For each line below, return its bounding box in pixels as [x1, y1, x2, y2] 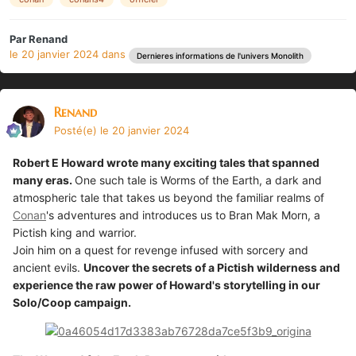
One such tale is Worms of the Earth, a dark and [75, 172, 322, 187]
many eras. [13, 172, 72, 187]
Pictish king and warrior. [13, 225, 137, 239]
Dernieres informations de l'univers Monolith [137, 50, 304, 60]
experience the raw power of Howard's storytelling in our [13, 277, 320, 292]
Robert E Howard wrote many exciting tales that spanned [13, 155, 319, 169]
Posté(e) [54, 123, 100, 137]
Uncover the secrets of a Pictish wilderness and [83, 260, 340, 274]
